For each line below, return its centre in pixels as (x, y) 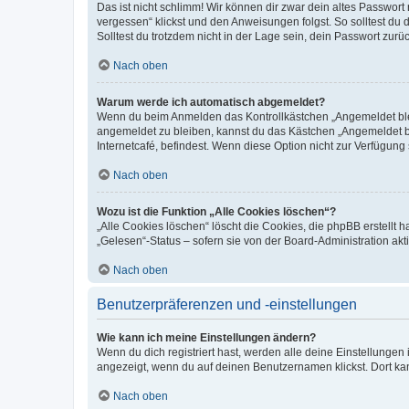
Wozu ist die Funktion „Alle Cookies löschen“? (216, 211)
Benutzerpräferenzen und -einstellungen (227, 304)
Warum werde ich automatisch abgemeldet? (211, 102)
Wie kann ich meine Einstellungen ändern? (206, 337)
